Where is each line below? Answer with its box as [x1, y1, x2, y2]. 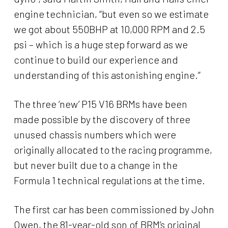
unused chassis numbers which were [13, 128, 176, 141]
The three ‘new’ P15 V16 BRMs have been [13, 98, 187, 110]
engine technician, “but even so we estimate [13, 8, 209, 20]
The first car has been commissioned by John [13, 203, 214, 216]
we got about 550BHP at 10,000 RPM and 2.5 [13, 23, 205, 36]
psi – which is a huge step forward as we [13, 38, 188, 51]
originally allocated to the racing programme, [13, 144, 212, 156]
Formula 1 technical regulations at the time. [13, 174, 205, 187]
